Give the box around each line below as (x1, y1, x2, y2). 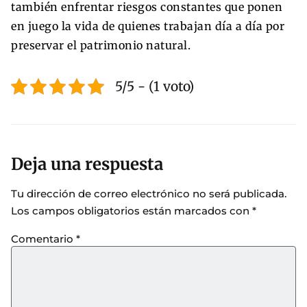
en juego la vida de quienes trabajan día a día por (11, 19, 284, 33)
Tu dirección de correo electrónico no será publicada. (11, 187, 286, 201)
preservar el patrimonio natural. (11, 38, 191, 52)
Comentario (11, 232, 76, 245)
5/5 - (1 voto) (115, 77, 194, 95)
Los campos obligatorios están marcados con (11, 204, 252, 218)
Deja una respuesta (11, 153, 163, 175)
